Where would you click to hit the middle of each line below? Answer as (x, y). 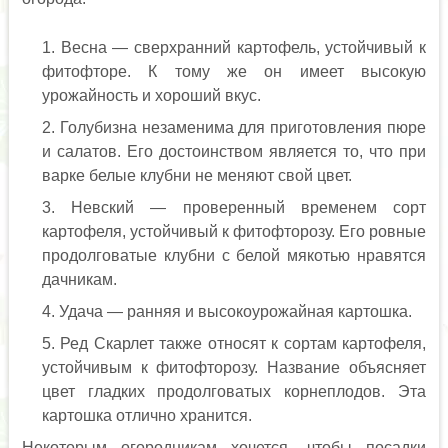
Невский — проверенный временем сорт (249, 207)
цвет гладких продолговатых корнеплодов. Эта (234, 391)
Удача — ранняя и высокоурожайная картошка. (235, 311)
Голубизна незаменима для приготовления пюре (243, 127)
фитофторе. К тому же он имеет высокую (234, 71)
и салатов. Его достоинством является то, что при (234, 151)
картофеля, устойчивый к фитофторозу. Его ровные (234, 231)
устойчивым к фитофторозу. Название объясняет (234, 367)
